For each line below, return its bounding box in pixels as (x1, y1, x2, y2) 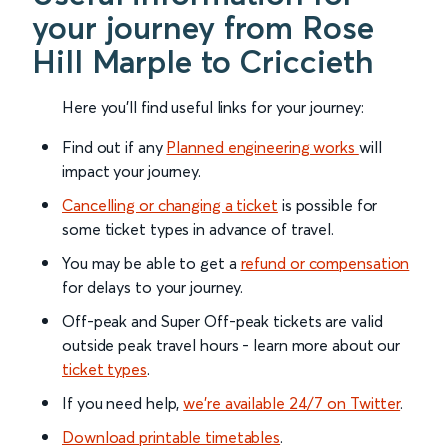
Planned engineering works (166, 137, 359, 158)
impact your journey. (62, 161, 201, 182)
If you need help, (62, 393, 184, 414)
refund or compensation (240, 253, 410, 274)
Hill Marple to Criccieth (32, 42, 374, 82)
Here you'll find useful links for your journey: (62, 97, 365, 118)
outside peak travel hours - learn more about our (62, 335, 401, 356)
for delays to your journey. (62, 277, 244, 298)
